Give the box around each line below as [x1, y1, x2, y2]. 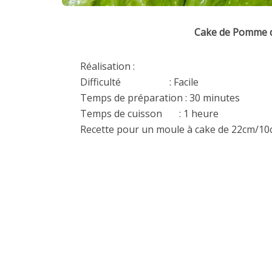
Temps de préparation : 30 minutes [80, 91, 240, 104]
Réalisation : [80, 59, 135, 73]
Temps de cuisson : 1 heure [80, 107, 219, 120]
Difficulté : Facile [80, 75, 199, 89]
